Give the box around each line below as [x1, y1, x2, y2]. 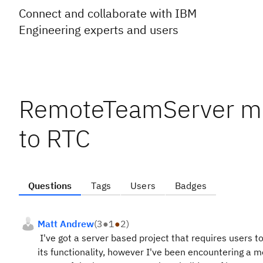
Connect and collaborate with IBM [19, 5, 197, 21]
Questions [28, 180, 72, 191]
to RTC [19, 122, 90, 154]
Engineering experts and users [19, 22, 178, 38]
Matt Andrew [38, 218, 94, 230]
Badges [174, 180, 207, 191]
